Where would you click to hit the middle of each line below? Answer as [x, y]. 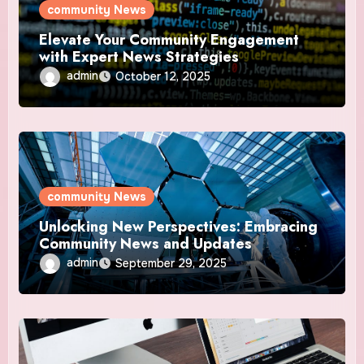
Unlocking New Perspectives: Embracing [179, 226]
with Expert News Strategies [139, 56]
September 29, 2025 [171, 263]
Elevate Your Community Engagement [169, 39]
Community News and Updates [146, 243]
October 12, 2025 [163, 76]
